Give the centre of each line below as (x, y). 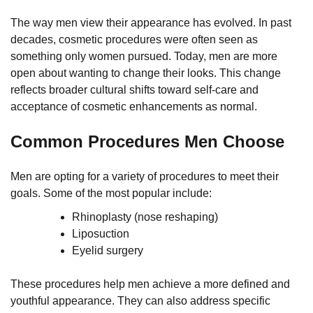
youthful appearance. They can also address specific (140, 301)
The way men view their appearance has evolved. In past (151, 23)
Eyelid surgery (108, 251)
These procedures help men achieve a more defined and (150, 284)
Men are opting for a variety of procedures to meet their (145, 177)
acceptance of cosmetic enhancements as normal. (134, 107)
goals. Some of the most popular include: (111, 194)
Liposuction (101, 234)
